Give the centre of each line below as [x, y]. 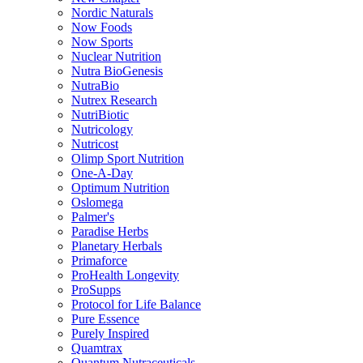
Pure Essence [105, 319]
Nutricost [95, 144]
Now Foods [102, 28]
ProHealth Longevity [125, 275]
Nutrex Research [114, 100]
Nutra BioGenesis [117, 71]
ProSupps [96, 290]
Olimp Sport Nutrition [128, 159]
